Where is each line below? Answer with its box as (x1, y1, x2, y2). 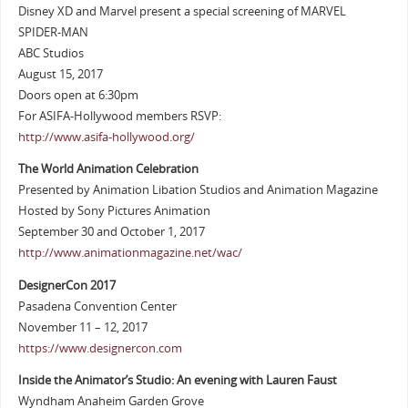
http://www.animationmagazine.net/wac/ (17, 245, 242, 261)
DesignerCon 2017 (17, 277, 116, 293)
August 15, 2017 (17, 66, 103, 82)
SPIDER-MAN (17, 24, 88, 40)
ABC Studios (17, 45, 84, 61)
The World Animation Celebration (17, 161, 199, 178)
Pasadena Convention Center (17, 298, 177, 314)
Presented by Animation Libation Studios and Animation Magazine (17, 182, 378, 199)
